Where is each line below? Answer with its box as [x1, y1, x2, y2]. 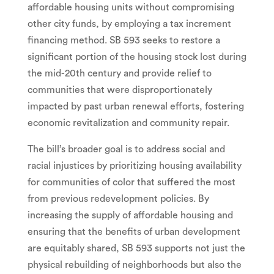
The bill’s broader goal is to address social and [27, 144, 225, 154]
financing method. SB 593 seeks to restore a [27, 35, 220, 45]
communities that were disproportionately [27, 84, 212, 95]
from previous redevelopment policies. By [27, 193, 209, 204]
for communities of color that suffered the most [27, 177, 235, 187]
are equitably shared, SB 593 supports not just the [27, 243, 245, 253]
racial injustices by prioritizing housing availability [27, 160, 242, 171]
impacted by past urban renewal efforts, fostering [27, 101, 244, 111]
